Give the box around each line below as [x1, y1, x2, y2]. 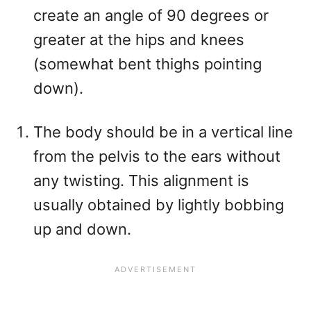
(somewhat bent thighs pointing [33, 55, 262, 74]
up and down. [33, 220, 131, 239]
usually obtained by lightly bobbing [33, 196, 284, 215]
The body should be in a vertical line [33, 123, 293, 142]
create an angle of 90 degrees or [33, 6, 269, 25]
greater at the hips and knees [33, 31, 244, 49]
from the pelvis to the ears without [33, 147, 280, 166]
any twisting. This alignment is [33, 171, 249, 190]
